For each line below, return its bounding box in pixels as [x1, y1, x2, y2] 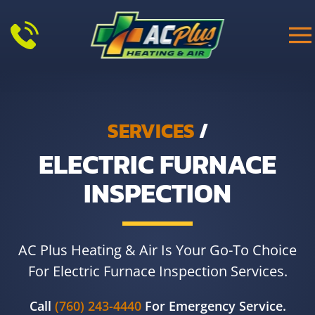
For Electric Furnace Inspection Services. [27, 262, 288, 281]
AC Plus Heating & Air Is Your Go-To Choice [18, 240, 297, 259]
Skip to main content [25, 25, 147, 42]
